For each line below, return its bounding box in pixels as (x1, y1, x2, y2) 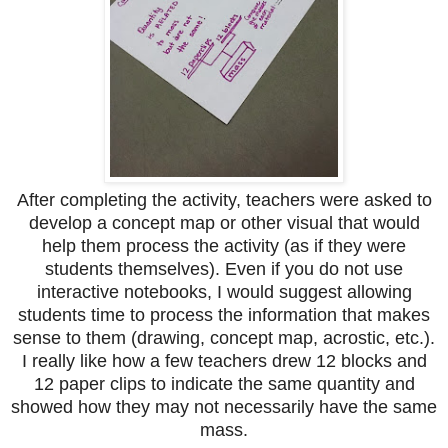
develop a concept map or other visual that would (28, 212, 420, 233)
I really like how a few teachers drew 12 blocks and (21, 350, 427, 371)
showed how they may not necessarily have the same (11, 396, 437, 417)
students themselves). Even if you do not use (45, 258, 403, 279)
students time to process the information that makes (18, 304, 430, 325)
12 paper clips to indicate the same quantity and (33, 373, 415, 394)
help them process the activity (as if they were (42, 235, 406, 256)
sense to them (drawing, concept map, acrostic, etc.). (13, 327, 435, 348)
